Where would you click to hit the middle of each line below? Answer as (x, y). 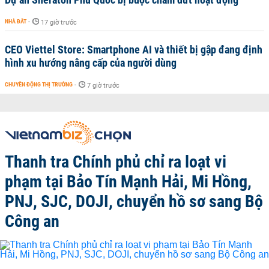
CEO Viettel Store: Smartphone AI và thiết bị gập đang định (134, 50)
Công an (32, 221)
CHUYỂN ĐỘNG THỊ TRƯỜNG (39, 84)
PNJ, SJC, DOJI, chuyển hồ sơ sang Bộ (134, 201)
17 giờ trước (59, 23)
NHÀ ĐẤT (16, 21)
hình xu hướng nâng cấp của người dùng (91, 63)
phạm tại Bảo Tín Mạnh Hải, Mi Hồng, (128, 182)
